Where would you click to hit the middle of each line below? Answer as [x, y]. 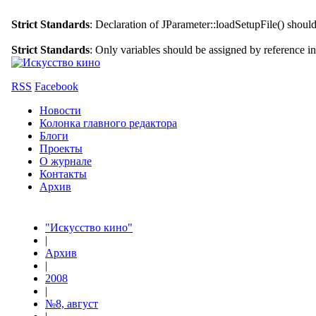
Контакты [63, 174]
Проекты [61, 148]
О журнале [66, 161]
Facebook [56, 86]
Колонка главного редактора [108, 123]
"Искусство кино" [89, 227]
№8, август [72, 304]
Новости [60, 110]
